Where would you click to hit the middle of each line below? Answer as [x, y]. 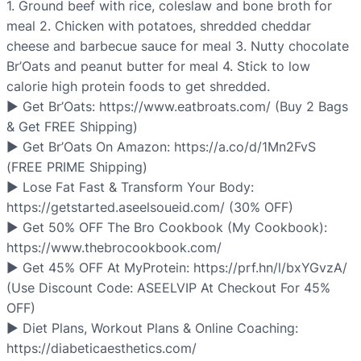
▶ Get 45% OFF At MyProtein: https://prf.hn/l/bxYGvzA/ [177, 268]
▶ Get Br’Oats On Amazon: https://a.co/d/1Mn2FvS [161, 147]
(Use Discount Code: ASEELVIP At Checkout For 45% [168, 288]
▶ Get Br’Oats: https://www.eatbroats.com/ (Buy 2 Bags [177, 107]
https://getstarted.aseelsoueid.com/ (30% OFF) [150, 207]
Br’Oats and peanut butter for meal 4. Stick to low [158, 66]
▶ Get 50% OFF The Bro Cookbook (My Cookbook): [167, 228]
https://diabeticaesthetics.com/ [102, 349]
